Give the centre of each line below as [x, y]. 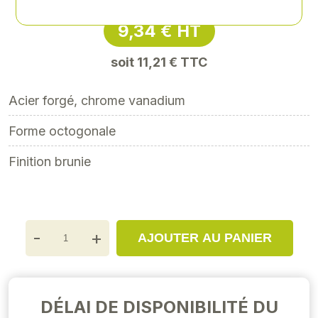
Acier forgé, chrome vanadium [97, 100]
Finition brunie [50, 161]
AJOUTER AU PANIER [204, 238]
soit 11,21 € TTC [159, 62]
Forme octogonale [62, 131]
